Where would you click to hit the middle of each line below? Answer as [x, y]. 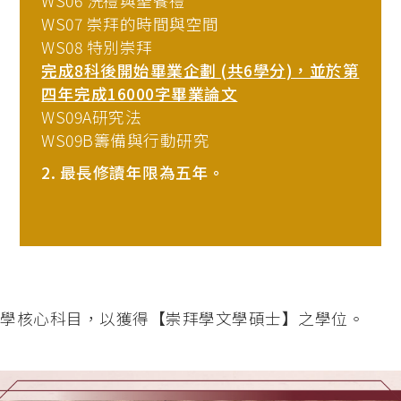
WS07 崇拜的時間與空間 [130, 24]
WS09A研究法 [92, 117]
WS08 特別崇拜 [97, 47]
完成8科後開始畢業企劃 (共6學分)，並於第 [200, 71]
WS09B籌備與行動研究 [126, 141]
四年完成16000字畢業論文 [140, 94]
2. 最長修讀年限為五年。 [133, 172]
